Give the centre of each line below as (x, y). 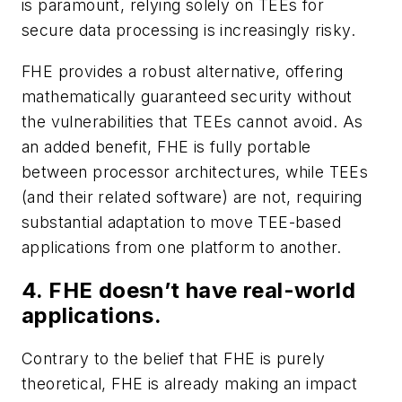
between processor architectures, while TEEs (195, 171)
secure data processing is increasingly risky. (188, 31)
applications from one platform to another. (182, 247)
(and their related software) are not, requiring (192, 197)
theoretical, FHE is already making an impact (190, 383)
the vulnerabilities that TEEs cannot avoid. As (192, 121)
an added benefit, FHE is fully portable (166, 146)
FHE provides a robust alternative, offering (183, 71)
